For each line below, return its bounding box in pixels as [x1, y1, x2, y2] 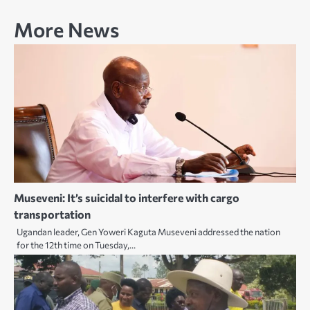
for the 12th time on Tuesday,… [17, 239, 136, 250]
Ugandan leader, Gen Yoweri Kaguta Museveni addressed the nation [17, 226, 280, 237]
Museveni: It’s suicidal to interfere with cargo [14, 190, 239, 204]
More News [14, 16, 119, 42]
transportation [14, 207, 91, 221]
